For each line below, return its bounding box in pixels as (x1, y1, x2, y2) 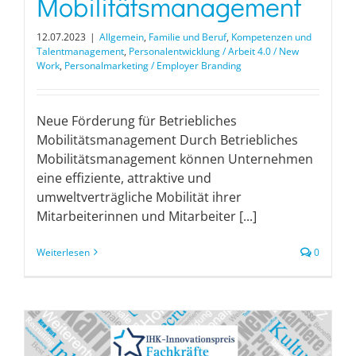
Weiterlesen (37, 245, 90, 259)
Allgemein (99, 29, 144, 44)
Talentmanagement (37, 44, 124, 58)
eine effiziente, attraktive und (37, 168, 211, 187)
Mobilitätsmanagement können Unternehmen (37, 149, 313, 168)
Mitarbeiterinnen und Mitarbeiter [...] (37, 207, 257, 225)
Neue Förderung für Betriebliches (37, 111, 237, 130)
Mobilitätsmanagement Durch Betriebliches (37, 130, 298, 149)
